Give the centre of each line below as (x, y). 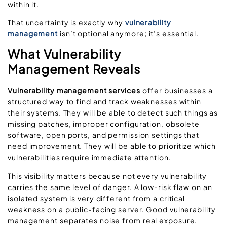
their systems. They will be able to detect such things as (113, 113)
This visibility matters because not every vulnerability (107, 176)
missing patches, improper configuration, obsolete (104, 124)
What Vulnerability (65, 54)
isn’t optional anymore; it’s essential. (129, 33)
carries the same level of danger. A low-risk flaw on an (110, 187)
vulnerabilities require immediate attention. (89, 157)
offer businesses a (176, 90)
